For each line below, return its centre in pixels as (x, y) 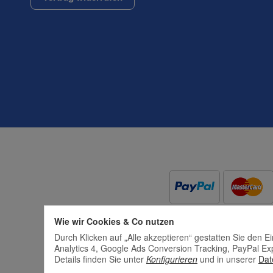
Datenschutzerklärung (82, 106)
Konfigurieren (172, 259)
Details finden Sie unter (100, 259)
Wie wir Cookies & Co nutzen (114, 221)
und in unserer (228, 259)
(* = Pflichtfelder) (72, 84)
